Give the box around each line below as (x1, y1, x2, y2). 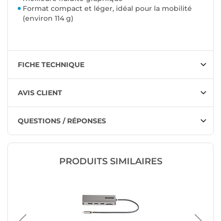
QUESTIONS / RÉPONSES (18, 116, 106, 126)
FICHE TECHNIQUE (18, 60, 84, 70)
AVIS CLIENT (18, 88, 62, 98)
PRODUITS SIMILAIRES (59, 156, 162, 167)
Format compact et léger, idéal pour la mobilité (23, 4, 192, 13)
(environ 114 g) (23, 14, 74, 23)
